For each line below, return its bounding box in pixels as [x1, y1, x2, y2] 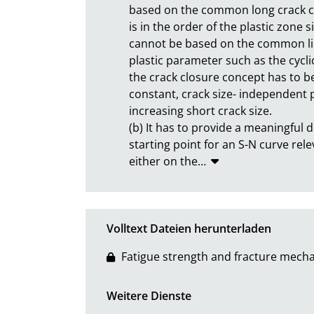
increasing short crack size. [129, 102, 272, 118]
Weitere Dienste [107, 287, 191, 303]
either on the [129, 153, 198, 169]
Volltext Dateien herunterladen [107, 220, 271, 236]
